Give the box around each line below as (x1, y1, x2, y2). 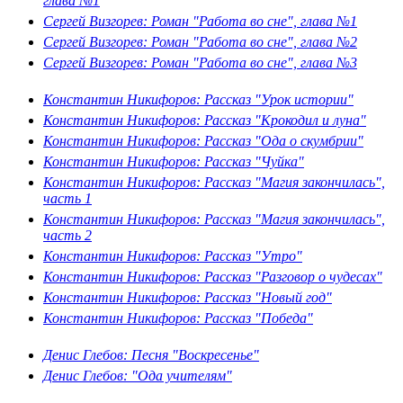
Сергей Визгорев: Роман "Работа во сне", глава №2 (43, 33, 357, 49)
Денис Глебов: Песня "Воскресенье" (43, 346, 259, 363)
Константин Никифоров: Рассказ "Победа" (43, 309, 313, 326)
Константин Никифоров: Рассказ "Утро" (43, 247, 302, 264)
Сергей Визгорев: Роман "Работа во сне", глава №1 (43, 13, 357, 29)
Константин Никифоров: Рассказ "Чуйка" (43, 153, 304, 169)
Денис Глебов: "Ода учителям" (43, 367, 232, 383)
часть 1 (43, 190, 92, 206)
